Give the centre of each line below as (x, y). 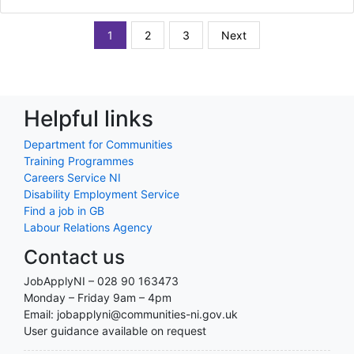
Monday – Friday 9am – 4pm (98, 297)
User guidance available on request (115, 330)
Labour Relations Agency (88, 227)
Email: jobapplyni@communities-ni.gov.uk (131, 314)
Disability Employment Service (102, 194)
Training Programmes (79, 160)
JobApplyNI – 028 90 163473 (101, 281)
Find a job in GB (64, 210)
